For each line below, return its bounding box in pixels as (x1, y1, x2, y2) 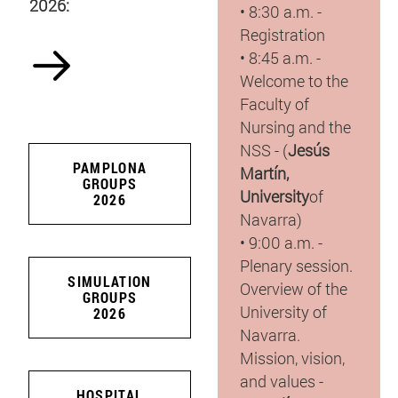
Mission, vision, (239, 346, 345, 369)
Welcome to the (239, 69, 348, 92)
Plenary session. (239, 254, 353, 276)
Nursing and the (239, 115, 351, 138)
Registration (239, 23, 325, 45)
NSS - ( (239, 139, 288, 161)
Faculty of (239, 92, 309, 115)
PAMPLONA (72, 158, 147, 178)
